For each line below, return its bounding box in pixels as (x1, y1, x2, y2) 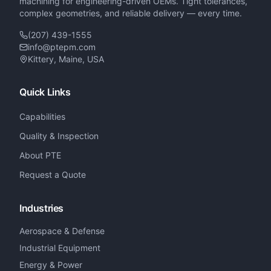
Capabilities (19, 111, 65, 122)
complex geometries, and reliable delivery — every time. (19, 8, 242, 18)
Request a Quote (19, 169, 86, 180)
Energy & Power (19, 260, 82, 270)
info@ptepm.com (28, 42, 96, 52)
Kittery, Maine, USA (28, 54, 104, 64)
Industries (19, 202, 64, 214)
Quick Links (19, 86, 71, 98)
